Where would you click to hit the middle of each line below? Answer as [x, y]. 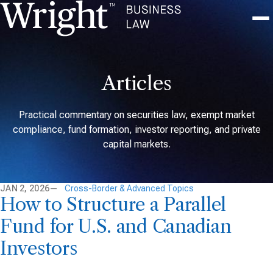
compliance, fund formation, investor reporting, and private [136, 129]
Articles [136, 83]
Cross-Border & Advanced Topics [129, 188]
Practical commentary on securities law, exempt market [136, 115]
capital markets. [136, 144]
